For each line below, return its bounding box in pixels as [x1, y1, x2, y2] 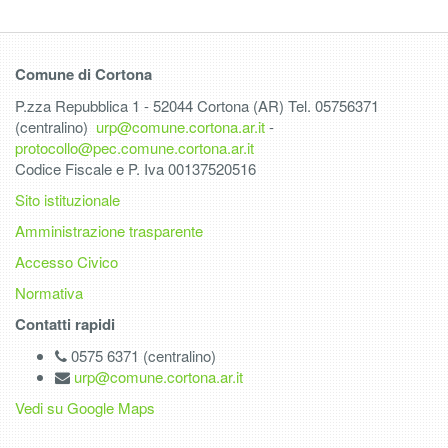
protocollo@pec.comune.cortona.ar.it [15, 137, 254, 158]
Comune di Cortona [15, 63, 152, 85]
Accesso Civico [15, 251, 118, 272]
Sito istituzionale [15, 189, 120, 210]
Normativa [15, 282, 83, 303]
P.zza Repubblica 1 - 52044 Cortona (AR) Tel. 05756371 [15, 95, 379, 116]
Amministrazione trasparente [15, 220, 203, 241]
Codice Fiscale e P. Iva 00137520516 [15, 158, 256, 179]
